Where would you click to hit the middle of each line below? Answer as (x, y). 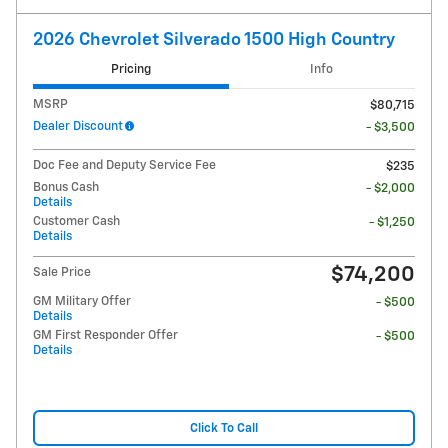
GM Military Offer (82, 301)
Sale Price (62, 272)
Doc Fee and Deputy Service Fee (124, 165)
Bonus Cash (66, 187)
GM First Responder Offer (105, 335)
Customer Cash (76, 221)
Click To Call (224, 428)
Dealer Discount (78, 126)
